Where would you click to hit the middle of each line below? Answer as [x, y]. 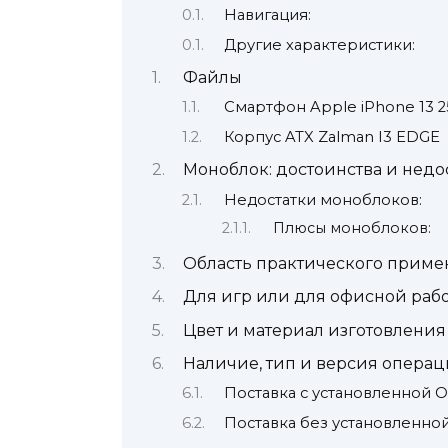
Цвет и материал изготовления [314, 330]
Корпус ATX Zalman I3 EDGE [331, 136]
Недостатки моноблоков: [322, 199]
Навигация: [267, 15]
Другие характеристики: [319, 44]
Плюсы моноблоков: [352, 228]
